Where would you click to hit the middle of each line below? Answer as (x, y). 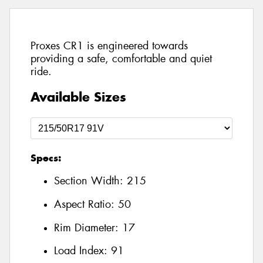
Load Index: (82, 251)
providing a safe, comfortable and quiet (121, 59)
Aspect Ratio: (86, 205)
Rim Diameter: (88, 227)
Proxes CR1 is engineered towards (109, 46)
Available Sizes (78, 97)
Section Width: (90, 181)
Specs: (46, 158)
